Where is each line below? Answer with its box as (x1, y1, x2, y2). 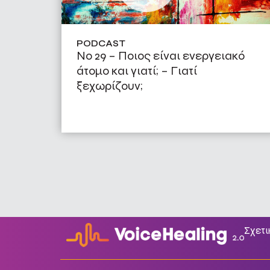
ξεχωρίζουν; (77, 78, 143, 93)
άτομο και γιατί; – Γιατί (77, 63, 197, 78)
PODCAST (77, 37, 125, 49)
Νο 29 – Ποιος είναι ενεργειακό (77, 48, 245, 63)
